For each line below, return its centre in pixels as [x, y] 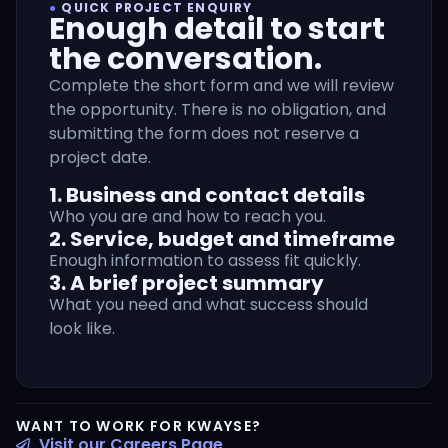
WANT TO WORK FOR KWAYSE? [139, 425]
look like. [82, 328]
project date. [100, 158]
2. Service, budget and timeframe [222, 238]
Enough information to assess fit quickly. [205, 260]
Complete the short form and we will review [221, 86]
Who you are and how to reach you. [187, 216]
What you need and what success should [208, 304]
